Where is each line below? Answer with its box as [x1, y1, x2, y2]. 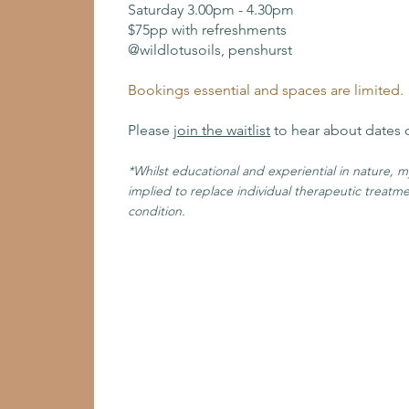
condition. [128, 203, 186, 219]
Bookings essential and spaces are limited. [128, 81, 404, 99]
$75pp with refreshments [128, 21, 288, 38]
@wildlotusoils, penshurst [128, 41, 293, 58]
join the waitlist [173, 121, 271, 139]
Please [128, 121, 174, 139]
